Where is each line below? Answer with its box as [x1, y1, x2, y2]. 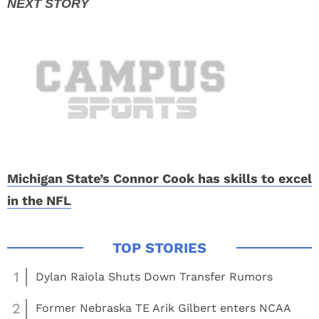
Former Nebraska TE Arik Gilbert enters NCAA [36, 301, 291, 315]
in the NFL [7, 193, 71, 208]
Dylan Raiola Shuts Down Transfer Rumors [36, 270, 273, 283]
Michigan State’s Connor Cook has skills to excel [7, 171, 312, 186]
